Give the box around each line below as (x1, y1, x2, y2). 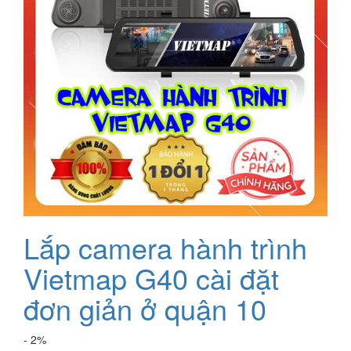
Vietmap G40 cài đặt (24, 258, 279, 299)
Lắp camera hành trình (24, 227, 307, 268)
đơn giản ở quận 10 (24, 288, 266, 329)
